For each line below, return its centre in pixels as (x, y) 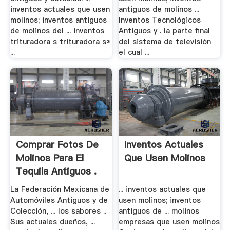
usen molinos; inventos (160, 200)
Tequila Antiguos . (56, 171)
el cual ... (134, 53)
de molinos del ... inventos (57, 31)
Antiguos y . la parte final (165, 31)
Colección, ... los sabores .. (58, 211)
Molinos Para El (50, 158)
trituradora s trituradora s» (60, 42)
